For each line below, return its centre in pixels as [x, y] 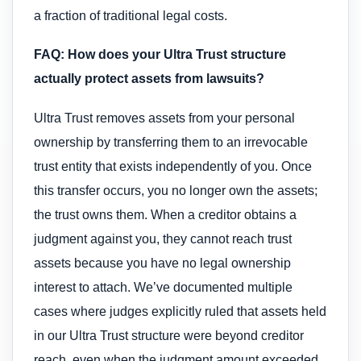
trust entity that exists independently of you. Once [173, 166]
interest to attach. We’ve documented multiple [163, 287]
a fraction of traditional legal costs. [131, 16]
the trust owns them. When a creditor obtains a [165, 214]
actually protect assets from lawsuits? [149, 79]
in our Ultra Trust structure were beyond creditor [169, 335]
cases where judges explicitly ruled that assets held [180, 311]
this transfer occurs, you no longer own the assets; [176, 190]
